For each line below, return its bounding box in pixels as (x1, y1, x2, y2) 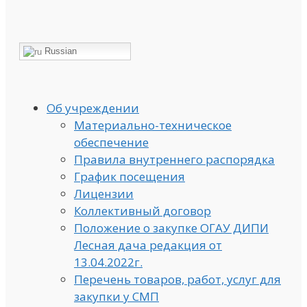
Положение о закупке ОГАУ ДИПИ (74, 219, 269, 236)
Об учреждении (47, 99, 139, 116)
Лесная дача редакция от (74, 236, 222, 253)
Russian (42, 45, 77, 56)
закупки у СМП (74, 288, 159, 304)
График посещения (74, 168, 185, 184)
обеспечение (74, 134, 149, 150)
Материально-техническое (74, 116, 232, 133)
